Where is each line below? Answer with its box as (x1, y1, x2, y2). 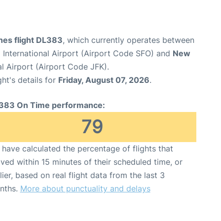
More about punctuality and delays (20, 184, 150, 194)
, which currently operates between (63, 35, 194, 45)
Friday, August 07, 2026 (58, 75, 149, 85)
